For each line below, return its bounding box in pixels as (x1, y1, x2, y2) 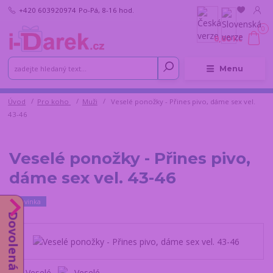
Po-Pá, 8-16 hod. (78, 5, 134, 15)
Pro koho (37, 97, 71, 107)
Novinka (15, 197, 41, 206)
